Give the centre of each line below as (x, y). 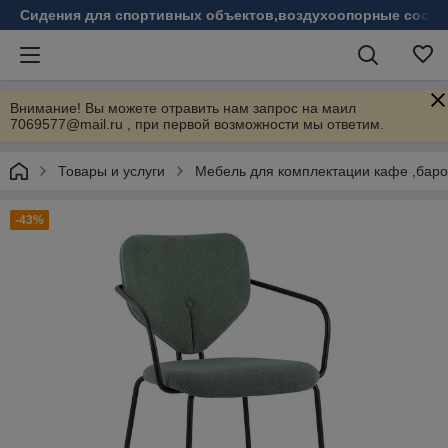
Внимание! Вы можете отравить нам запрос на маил (183, 108)
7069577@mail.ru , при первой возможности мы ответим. (197, 124)
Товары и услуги (111, 171)
